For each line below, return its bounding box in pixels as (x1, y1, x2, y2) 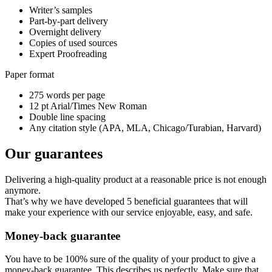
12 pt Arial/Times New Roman (29, 101, 147, 112)
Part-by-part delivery (29, 16, 108, 27)
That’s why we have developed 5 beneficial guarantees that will (5, 195, 248, 206)
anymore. (5, 185, 41, 195)
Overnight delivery (29, 27, 101, 38)
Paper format (5, 69, 54, 80)
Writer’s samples (29, 5, 92, 16)
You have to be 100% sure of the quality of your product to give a (5, 254, 256, 265)
